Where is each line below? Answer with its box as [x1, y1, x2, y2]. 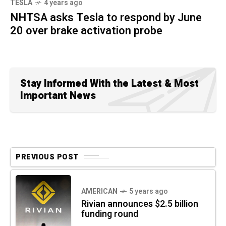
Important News [20, 88, 96, 103]
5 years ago [129, 186, 168, 197]
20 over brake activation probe [10, 22, 162, 39]
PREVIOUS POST [16, 151, 79, 162]
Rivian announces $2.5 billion [81, 197, 198, 211]
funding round [81, 207, 138, 221]
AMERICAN [81, 186, 118, 197]
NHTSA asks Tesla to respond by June [10, 9, 202, 26]
